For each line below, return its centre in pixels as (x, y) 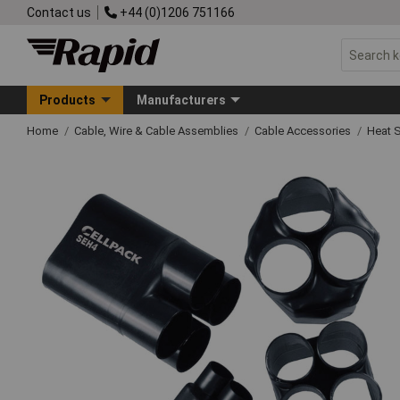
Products (68, 100)
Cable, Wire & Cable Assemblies (158, 130)
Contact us (59, 12)
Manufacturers (181, 100)
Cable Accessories (304, 130)
